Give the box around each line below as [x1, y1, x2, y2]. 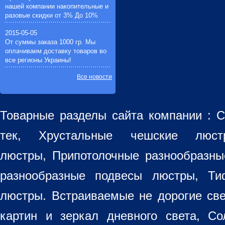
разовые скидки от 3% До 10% [5, 12, 98, 19]
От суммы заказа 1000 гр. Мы [5, 38, 95, 46]
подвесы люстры [95, 169, 195, 182]
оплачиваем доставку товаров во [5, 47, 106, 55]
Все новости [77, 73, 112, 80]
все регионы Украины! [5, 56, 71, 64]
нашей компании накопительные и [5, 3, 108, 10]
